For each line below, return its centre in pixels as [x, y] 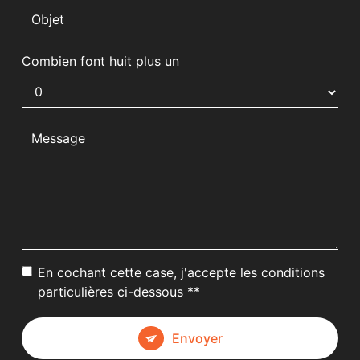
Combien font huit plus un [101, 61]
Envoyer [197, 338]
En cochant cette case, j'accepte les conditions [182, 272]
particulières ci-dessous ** [119, 291]
